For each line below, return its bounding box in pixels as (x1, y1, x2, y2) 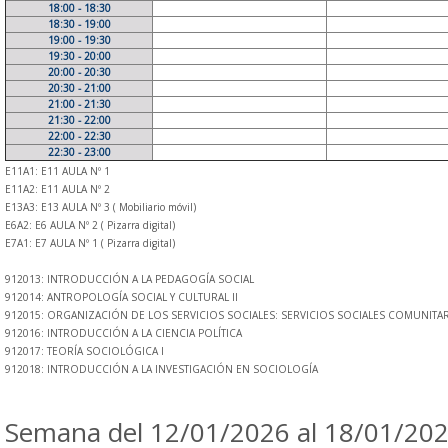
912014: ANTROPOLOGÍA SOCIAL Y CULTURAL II (5, 290, 238, 304)
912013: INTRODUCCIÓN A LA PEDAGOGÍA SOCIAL (5, 272, 254, 286)
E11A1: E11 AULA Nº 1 (5, 164, 110, 178)
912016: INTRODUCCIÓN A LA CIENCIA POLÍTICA (5, 326, 242, 340)
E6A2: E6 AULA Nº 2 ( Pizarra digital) (5, 218, 175, 232)
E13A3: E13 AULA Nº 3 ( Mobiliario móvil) (5, 200, 196, 214)
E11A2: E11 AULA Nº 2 (5, 182, 110, 196)
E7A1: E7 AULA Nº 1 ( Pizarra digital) (5, 236, 175, 250)
